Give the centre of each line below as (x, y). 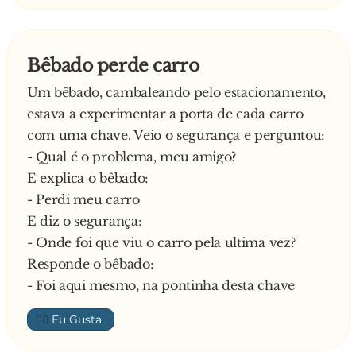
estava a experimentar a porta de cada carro (165, 114)
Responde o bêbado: (91, 264)
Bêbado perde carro (113, 66)
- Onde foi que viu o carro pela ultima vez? (161, 243)
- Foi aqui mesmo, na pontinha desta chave (161, 286)
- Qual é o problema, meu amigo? (132, 157)
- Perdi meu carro (83, 200)
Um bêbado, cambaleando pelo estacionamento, (176, 93)
